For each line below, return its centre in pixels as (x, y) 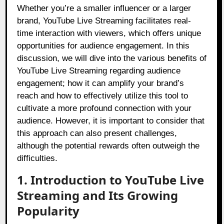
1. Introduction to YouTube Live (111, 180)
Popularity (48, 211)
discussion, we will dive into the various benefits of (112, 58)
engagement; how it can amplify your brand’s (101, 83)
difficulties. (37, 158)
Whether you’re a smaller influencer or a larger (104, 8)
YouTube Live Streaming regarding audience (99, 71)
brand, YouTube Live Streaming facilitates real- (104, 21)
